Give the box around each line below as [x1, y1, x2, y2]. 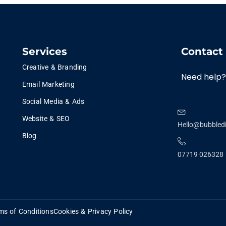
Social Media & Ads [22, 97, 85, 105]
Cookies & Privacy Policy [53, 207, 133, 215]
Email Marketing [22, 80, 75, 88]
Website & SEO [22, 115, 70, 123]
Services [22, 45, 67, 58]
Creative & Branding [22, 63, 87, 71]
